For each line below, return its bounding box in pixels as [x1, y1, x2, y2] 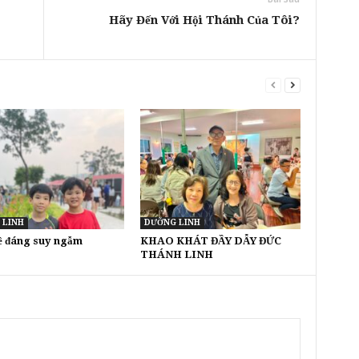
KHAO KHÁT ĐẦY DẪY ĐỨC [139, 235, 281, 247]
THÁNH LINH [139, 248, 213, 260]
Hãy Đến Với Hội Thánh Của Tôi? [108, 13, 300, 27]
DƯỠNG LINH [143, 218, 200, 227]
